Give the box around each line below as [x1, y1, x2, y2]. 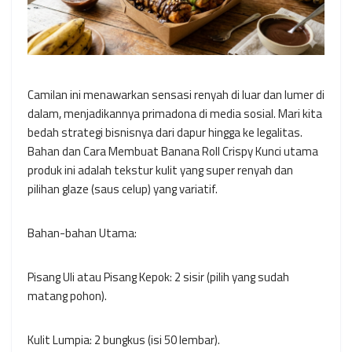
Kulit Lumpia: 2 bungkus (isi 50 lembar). [27, 331, 220, 350]
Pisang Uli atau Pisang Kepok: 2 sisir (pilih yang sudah [27, 268, 289, 287]
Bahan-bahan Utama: [27, 224, 137, 243]
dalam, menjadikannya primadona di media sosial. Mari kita [27, 104, 322, 123]
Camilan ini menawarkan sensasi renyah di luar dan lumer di [27, 86, 324, 104]
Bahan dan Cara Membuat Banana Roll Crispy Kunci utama [27, 142, 318, 161]
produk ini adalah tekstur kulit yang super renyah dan [27, 161, 293, 180]
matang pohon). [27, 287, 107, 306]
